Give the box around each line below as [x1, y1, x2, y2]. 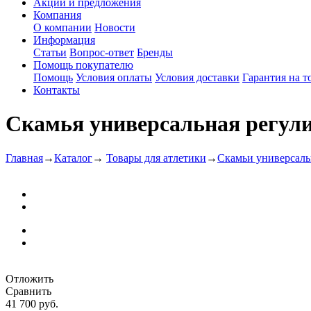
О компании [33, 22, 92, 33]
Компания [33, 9, 81, 21]
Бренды [137, 47, 173, 58]
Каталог [54, 151, 92, 164]
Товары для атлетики [106, 151, 206, 164]
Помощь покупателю [33, 59, 133, 71]
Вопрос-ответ [69, 47, 134, 58]
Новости [94, 22, 135, 33]
